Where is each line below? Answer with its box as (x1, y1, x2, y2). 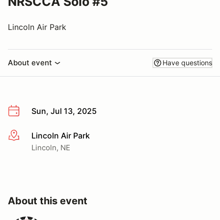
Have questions (163, 58, 212, 67)
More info (7, 131, 43, 141)
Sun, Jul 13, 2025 (31, 106, 97, 116)
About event (8, 58, 52, 67)
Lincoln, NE (31, 142, 70, 152)
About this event (8, 194, 87, 207)
